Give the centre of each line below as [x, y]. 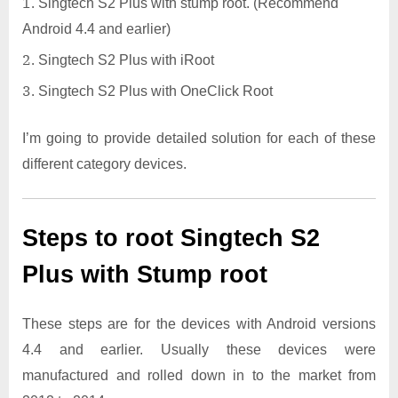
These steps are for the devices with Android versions [199, 324]
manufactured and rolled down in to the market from [199, 376]
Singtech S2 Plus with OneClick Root [155, 92]
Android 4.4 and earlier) [96, 28]
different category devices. [104, 164]
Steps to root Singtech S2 [171, 239]
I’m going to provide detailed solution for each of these [199, 139]
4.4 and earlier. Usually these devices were [199, 350]
